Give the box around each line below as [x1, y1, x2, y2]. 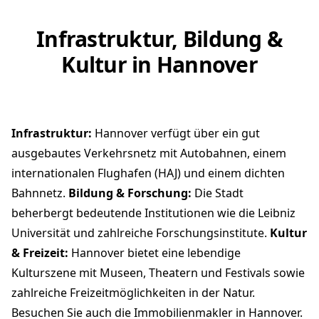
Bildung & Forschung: [68, 184, 192, 201]
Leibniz [258, 204, 296, 221]
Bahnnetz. [11, 184, 68, 201]
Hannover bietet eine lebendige [68, 244, 241, 261]
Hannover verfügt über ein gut [92, 125, 260, 141]
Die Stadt [192, 184, 244, 201]
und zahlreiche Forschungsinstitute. [70, 224, 270, 241]
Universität [11, 224, 70, 241]
